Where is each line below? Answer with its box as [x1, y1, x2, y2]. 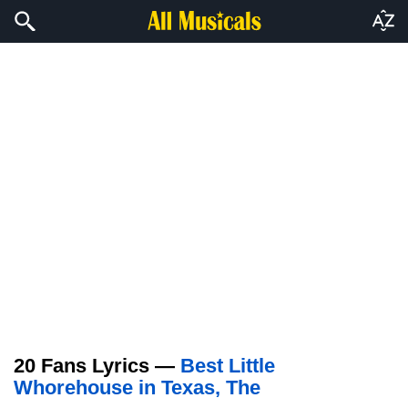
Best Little [180, 354, 275, 377]
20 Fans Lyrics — [14, 354, 180, 377]
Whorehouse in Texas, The [14, 376, 260, 399]
